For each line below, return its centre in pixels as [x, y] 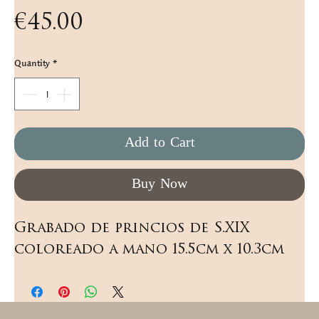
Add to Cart [159, 143]
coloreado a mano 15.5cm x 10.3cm [149, 250]
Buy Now [159, 185]
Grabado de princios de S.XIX [132, 229]
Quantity [32, 63]
